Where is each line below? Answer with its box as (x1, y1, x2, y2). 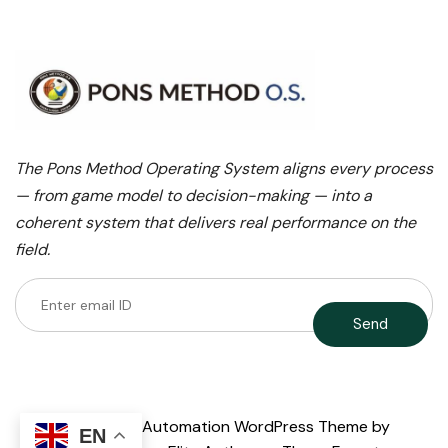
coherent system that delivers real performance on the (15, 212, 416, 234)
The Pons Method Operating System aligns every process (15, 158, 433, 180)
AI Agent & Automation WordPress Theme (58, 416, 368, 438)
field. (15, 239, 50, 261)
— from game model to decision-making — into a (15, 185, 372, 207)
